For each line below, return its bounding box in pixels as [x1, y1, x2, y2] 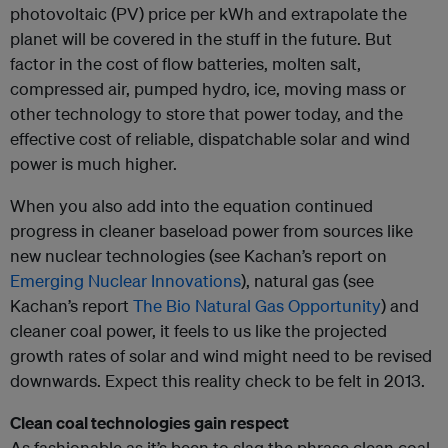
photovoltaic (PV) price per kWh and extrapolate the [10, 3, 407, 24]
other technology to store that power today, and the [10, 103, 403, 124]
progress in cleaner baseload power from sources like [10, 220, 413, 241]
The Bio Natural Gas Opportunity [133, 295, 381, 316]
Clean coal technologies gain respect [10, 412, 289, 433]
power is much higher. [10, 153, 177, 174]
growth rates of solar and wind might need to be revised [10, 345, 432, 366]
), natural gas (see [241, 270, 374, 291]
